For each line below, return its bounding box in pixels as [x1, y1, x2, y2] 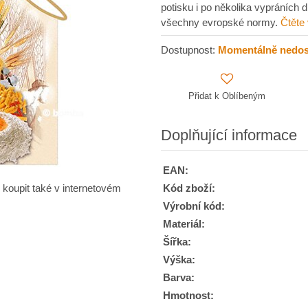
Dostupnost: [161, 45, 218, 56]
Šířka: [163, 236, 191, 247]
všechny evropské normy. [161, 17, 280, 28]
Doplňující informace [161, 126, 297, 144]
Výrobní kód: [163, 200, 225, 212]
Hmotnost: [163, 289, 214, 301]
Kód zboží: [163, 182, 215, 194]
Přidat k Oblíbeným [188, 90, 265, 101]
